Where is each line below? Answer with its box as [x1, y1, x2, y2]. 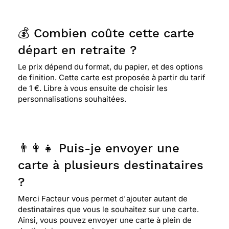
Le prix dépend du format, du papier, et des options [18, 62, 203, 72]
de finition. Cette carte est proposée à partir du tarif [18, 73, 205, 82]
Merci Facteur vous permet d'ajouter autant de [18, 194, 188, 203]
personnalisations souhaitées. [18, 94, 126, 104]
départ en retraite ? [18, 43, 136, 57]
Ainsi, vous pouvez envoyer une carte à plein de [18, 215, 192, 225]
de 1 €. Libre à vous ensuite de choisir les [18, 83, 168, 93]
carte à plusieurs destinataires [18, 158, 203, 172]
